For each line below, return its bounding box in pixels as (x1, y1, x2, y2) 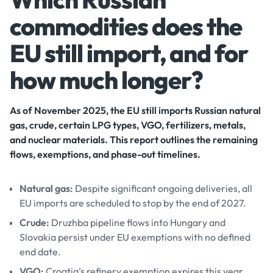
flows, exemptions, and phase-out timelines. (10, 148, 200, 160)
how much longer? (10, 65, 203, 95)
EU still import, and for (10, 38, 248, 68)
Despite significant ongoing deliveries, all (73, 182, 252, 194)
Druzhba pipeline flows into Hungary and (49, 216, 225, 229)
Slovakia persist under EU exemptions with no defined (19, 231, 250, 243)
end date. (19, 246, 61, 258)
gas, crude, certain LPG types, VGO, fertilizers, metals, (10, 119, 246, 131)
